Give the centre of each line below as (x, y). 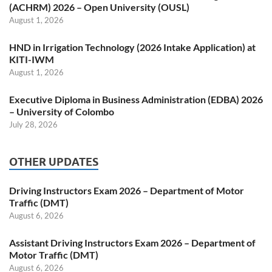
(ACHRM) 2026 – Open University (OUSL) (99, 7)
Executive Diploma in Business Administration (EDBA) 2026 (136, 100)
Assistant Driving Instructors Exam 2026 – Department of (132, 243)
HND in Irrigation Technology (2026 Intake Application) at (132, 47)
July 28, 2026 (33, 125)
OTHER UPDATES (54, 162)
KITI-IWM (32, 59)
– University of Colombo (62, 112)
